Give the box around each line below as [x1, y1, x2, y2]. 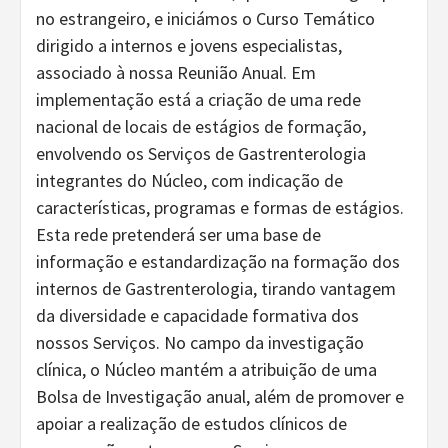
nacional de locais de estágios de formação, [36, 115, 366, 139]
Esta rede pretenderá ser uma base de [36, 223, 321, 247]
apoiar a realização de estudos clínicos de [36, 412, 347, 436]
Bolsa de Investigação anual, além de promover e [36, 385, 404, 409]
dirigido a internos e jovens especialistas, [36, 34, 342, 58]
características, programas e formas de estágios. [36, 196, 404, 220]
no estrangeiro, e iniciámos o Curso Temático [36, 7, 375, 31]
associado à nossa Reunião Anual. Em [36, 61, 316, 85]
